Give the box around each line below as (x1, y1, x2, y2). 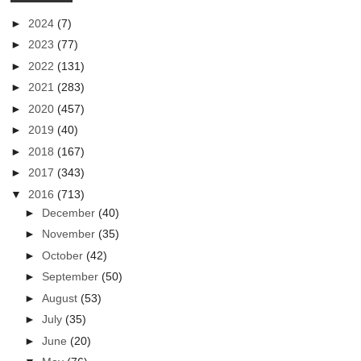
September (42, 270, 102, 284)
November (42, 227, 99, 241)
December (42, 205, 99, 219)
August (42, 291, 81, 305)
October (42, 248, 87, 262)
